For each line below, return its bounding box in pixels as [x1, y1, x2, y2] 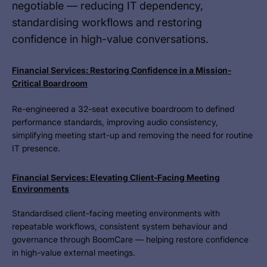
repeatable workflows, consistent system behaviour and [12, 221, 227, 231]
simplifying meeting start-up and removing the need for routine [12, 130, 253, 140]
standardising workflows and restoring [12, 16, 202, 29]
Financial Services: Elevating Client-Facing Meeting [12, 172, 220, 182]
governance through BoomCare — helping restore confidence [12, 234, 249, 244]
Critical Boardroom [12, 78, 88, 88]
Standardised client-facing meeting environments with [12, 208, 220, 218]
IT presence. [12, 143, 60, 153]
